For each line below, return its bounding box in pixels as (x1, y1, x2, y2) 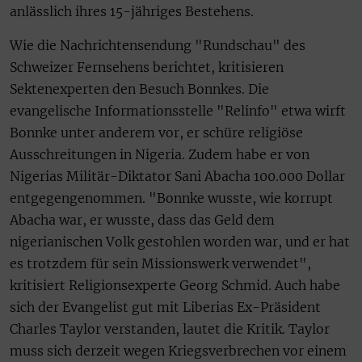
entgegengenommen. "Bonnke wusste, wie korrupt (10, 189, 333, 206)
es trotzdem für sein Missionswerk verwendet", (10, 255, 311, 271)
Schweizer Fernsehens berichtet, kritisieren (10, 58, 284, 75)
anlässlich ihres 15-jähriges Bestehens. (10, 3, 254, 20)
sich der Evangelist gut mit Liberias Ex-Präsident (10, 298, 321, 315)
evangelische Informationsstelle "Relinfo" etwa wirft (10, 102, 346, 119)
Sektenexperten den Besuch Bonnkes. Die (10, 80, 269, 97)
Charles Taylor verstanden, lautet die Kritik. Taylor (10, 320, 330, 337)
